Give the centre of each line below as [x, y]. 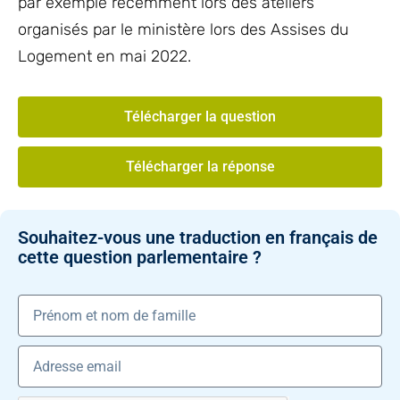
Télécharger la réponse [200, 167]
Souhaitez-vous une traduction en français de [198, 237]
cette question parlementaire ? [140, 257]
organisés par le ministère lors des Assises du [183, 29]
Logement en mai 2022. [104, 56]
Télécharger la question [200, 117]
